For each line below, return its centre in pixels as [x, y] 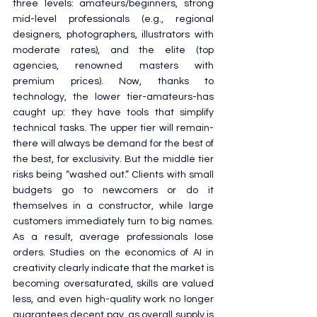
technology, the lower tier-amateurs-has [113, 97]
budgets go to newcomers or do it [113, 190]
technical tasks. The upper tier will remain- [113, 128]
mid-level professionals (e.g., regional [113, 19]
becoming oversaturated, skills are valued [113, 283]
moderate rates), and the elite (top [113, 50]
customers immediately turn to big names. [113, 221]
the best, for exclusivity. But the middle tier [113, 159]
